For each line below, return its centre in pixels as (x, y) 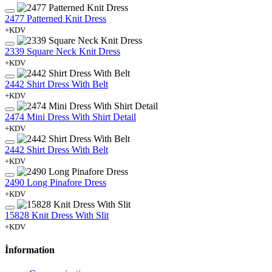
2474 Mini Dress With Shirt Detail (70, 117)
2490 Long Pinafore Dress (56, 182)
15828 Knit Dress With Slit (57, 215)
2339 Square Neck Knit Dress (63, 51)
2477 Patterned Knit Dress (56, 18)
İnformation (30, 250)
